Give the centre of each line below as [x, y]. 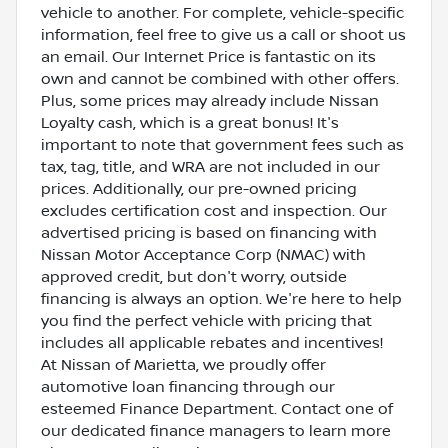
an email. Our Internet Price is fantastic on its [208, 56]
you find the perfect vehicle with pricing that [206, 320]
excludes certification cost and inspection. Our [214, 210]
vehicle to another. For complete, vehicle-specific [222, 12]
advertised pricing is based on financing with [209, 232]
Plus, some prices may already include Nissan [210, 100]
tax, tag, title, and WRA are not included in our [210, 166]
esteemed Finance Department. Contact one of [217, 408]
